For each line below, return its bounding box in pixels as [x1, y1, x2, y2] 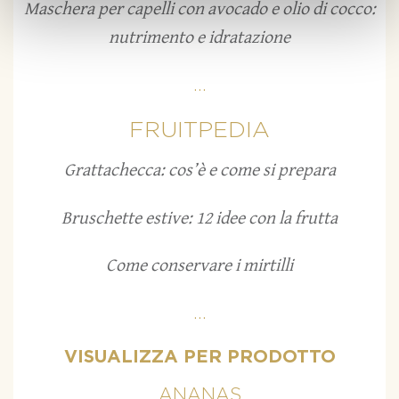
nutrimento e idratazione [109, 27, 290, 48]
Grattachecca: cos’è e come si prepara [63, 160, 336, 182]
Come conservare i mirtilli [106, 255, 293, 276]
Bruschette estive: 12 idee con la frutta [61, 208, 338, 229]
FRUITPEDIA [129, 119, 270, 142]
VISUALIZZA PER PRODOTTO [63, 347, 336, 366]
